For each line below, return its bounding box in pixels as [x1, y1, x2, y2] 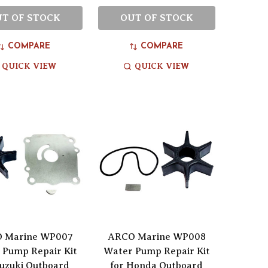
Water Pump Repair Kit [103, 245, 210, 257]
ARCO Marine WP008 [107, 231, 206, 242]
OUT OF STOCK [120, 12, 193, 23]
